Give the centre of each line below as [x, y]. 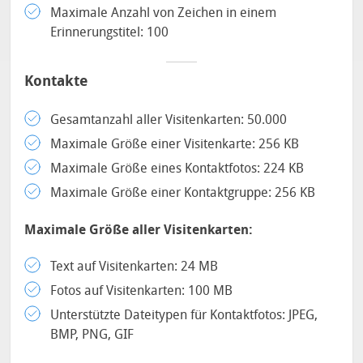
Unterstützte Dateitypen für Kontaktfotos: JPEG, [184, 315]
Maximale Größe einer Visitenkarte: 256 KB [175, 144]
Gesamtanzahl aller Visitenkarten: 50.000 [169, 120]
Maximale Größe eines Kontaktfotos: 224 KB [177, 168]
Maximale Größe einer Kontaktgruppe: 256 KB [183, 192]
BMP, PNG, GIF [92, 334]
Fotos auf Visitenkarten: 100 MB [142, 290]
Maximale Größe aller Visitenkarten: [139, 230]
